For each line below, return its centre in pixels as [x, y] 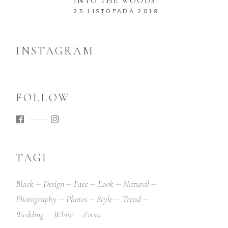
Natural [136, 183]
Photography [36, 199]
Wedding [30, 214]
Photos [77, 199]
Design [54, 183]
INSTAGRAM [55, 51]
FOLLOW [43, 97]
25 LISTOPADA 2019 [117, 11]
